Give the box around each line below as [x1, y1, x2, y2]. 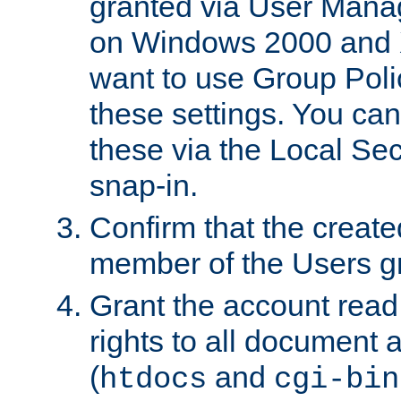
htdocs [99, 362, 207, 397]
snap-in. [90, 167, 198, 202]
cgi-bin [274, 362, 399, 397]
